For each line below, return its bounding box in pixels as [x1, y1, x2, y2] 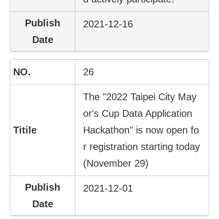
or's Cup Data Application [83, 108, 193, 119]
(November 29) [83, 157, 149, 169]
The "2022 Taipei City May [83, 91, 197, 102]
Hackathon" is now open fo [83, 124, 199, 135]
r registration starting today [83, 141, 200, 152]
